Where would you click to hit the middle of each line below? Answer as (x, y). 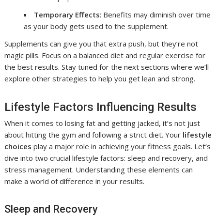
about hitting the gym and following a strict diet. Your (94, 134)
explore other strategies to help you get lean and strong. (100, 78)
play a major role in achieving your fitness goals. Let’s (121, 146)
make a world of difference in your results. (75, 181)
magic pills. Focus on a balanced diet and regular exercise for (105, 55)
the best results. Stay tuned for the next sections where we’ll (107, 67)
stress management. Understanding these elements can (99, 169)
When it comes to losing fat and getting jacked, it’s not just (102, 123)
